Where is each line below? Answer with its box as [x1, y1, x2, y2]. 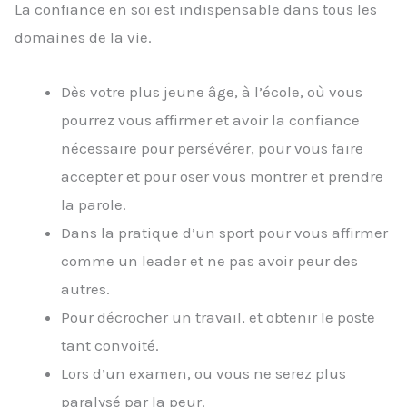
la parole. [61, 195, 126, 214]
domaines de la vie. [15, 27, 152, 46]
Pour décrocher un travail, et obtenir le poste [61, 308, 375, 327]
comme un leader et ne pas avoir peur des [61, 252, 358, 271]
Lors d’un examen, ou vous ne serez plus [61, 364, 346, 383]
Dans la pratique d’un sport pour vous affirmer [61, 223, 388, 243]
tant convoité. [61, 336, 159, 355]
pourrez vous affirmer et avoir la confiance [61, 111, 360, 130]
